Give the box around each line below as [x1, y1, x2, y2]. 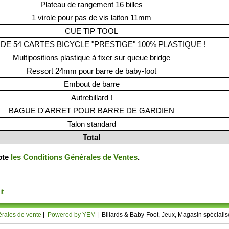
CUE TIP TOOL [65, 27, 118, 35]
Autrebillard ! [71, 93, 112, 102]
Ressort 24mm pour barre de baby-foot [27, 66, 156, 75]
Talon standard [67, 120, 116, 128]
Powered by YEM [47, 211, 96, 218]
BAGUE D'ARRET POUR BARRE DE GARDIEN [9, 106, 174, 115]
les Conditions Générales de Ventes [11, 153, 138, 162]
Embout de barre [63, 80, 120, 88]
